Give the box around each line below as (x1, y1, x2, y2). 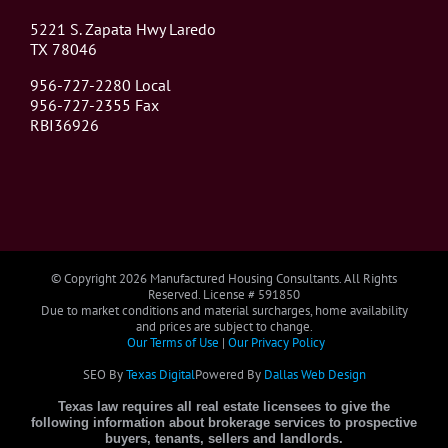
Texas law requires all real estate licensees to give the (58, 398, 390, 414)
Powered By (194, 365, 264, 383)
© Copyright (51, 269, 119, 287)
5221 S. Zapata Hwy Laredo (30, 18, 216, 39)
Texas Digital (125, 365, 195, 383)
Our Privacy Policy (227, 333, 325, 351)
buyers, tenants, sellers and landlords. (105, 430, 343, 446)
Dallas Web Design (263, 365, 366, 383)
